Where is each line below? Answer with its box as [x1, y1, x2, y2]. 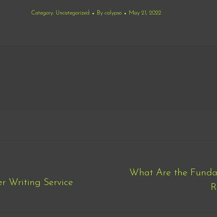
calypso [105, 10, 122, 16]
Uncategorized [56, 10, 90, 16]
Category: [31, 10, 56, 16]
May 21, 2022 [129, 10, 161, 16]
